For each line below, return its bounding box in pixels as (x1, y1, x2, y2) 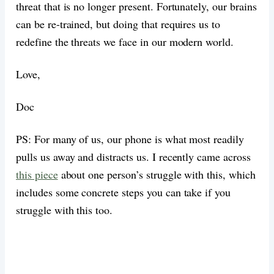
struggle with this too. (16, 202, 113, 217)
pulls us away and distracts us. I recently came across (16, 149, 251, 164)
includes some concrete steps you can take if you (16, 184, 231, 199)
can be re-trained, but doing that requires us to (16, 16, 221, 31)
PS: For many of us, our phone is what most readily (16, 131, 244, 146)
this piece (16, 166, 58, 182)
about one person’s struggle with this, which (57, 166, 256, 182)
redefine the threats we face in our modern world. (16, 34, 234, 49)
